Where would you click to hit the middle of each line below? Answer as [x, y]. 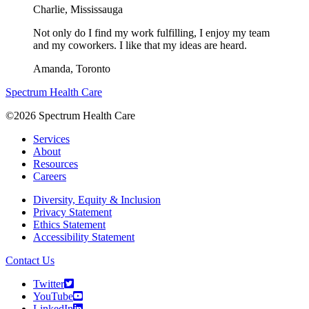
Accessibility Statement [84, 237]
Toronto [93, 69]
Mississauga [97, 10]
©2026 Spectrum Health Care [70, 116]
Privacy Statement [72, 212]
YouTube [53, 297]
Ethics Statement [69, 225]
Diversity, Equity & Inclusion [97, 200]
